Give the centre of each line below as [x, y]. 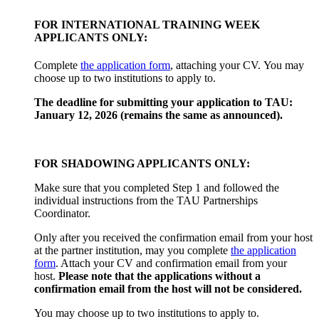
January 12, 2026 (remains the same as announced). [158, 115]
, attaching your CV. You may [237, 65]
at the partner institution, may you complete [132, 250]
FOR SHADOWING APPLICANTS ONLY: [142, 163]
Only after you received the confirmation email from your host [173, 237]
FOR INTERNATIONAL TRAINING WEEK [147, 24]
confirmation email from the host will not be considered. [168, 288]
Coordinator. [62, 213]
